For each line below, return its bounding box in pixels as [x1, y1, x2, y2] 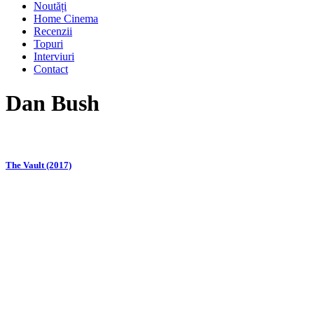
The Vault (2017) [6, 160, 71, 171]
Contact [34, 63, 68, 75]
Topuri [34, 38, 63, 50]
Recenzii [34, 25, 72, 37]
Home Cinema [34, 13, 98, 25]
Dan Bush [6, 90, 100, 116]
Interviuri [34, 50, 74, 62]
